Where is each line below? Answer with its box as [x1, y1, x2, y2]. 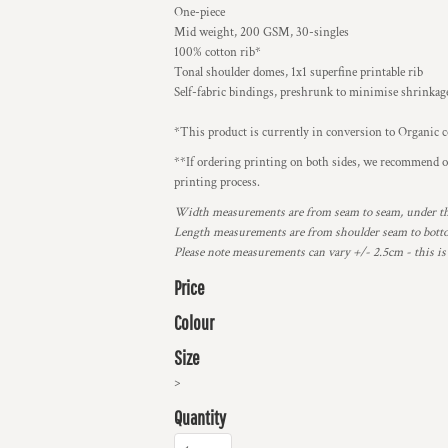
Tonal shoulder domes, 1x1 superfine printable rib [174, 64, 423, 81]
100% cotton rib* [174, 44, 261, 61]
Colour [174, 311, 214, 334]
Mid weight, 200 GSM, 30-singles [174, 24, 349, 41]
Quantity [174, 406, 226, 429]
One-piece [174, 4, 225, 21]
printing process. [174, 174, 260, 191]
